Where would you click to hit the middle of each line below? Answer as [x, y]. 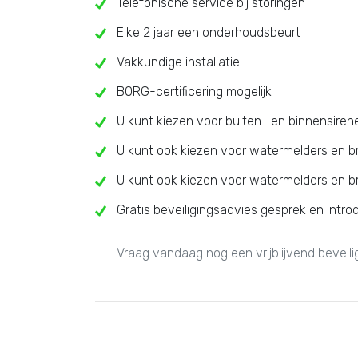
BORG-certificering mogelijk [194, 92]
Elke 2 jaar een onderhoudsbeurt [209, 33]
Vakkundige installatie [178, 62]
